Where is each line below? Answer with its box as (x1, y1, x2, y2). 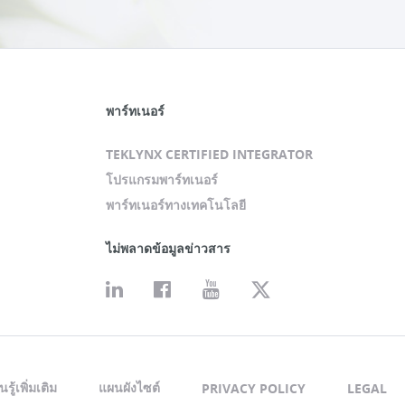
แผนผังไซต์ (99, 379, 160, 396)
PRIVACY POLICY (202, 379, 306, 397)
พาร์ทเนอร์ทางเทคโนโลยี (106, 196, 246, 213)
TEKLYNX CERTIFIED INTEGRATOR (106, 146, 313, 163)
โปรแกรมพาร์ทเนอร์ (106, 171, 218, 188)
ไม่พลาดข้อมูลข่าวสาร (106, 240, 231, 257)
